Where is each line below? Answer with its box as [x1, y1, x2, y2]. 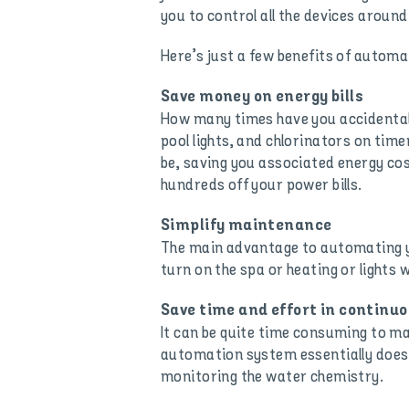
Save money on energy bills [160, 89, 364, 105]
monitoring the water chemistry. [160, 367, 384, 387]
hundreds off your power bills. [160, 175, 362, 195]
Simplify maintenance [160, 218, 332, 234]
